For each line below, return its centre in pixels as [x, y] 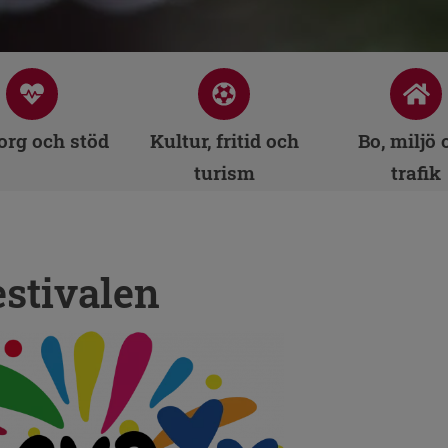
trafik [416, 172]
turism [224, 172]
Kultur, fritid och [224, 140]
